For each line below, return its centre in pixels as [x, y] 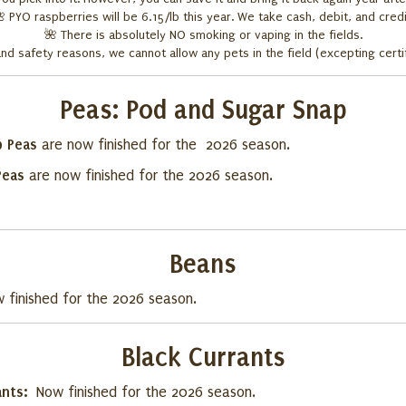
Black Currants [203, 358]
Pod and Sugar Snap [236, 110]
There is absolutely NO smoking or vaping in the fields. [211, 35]
